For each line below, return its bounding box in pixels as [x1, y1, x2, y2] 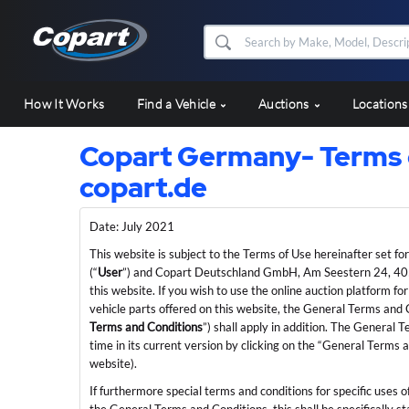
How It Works [24, 96, 105, 112]
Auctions [258, 96, 312, 112]
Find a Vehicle [136, 96, 219, 112]
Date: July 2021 [89, 219, 174, 235]
